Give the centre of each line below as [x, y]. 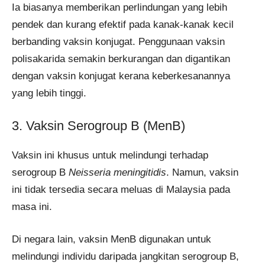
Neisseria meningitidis [117, 173]
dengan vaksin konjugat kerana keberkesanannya [121, 76]
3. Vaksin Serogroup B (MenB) [98, 126]
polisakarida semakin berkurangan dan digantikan [121, 59]
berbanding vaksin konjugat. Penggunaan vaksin [118, 41]
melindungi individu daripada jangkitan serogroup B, [125, 256]
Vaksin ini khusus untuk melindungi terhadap [110, 156]
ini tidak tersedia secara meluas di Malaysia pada [121, 190]
